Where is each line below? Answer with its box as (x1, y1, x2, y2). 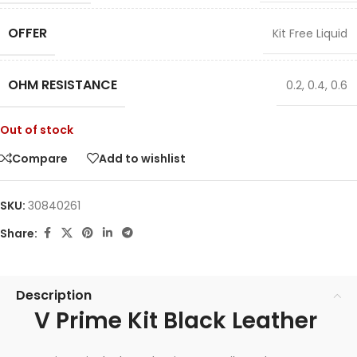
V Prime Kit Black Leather (34, 305, 317, 336)
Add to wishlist (99, 150, 186, 167)
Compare (12, 150, 68, 167)
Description (16, 286, 92, 304)
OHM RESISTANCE (8, 76, 117, 94)
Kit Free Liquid (273, 25, 347, 41)
